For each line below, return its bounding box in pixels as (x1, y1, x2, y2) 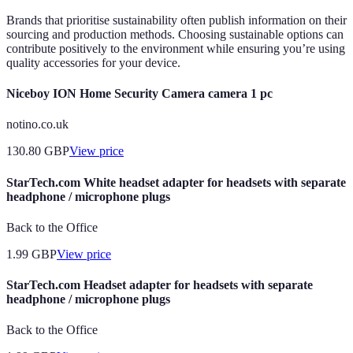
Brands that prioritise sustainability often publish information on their (6, 13, 347, 27)
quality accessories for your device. (6, 55, 180, 69)
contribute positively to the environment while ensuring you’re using (6, 41, 345, 55)
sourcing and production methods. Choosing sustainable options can (6, 27, 344, 41)
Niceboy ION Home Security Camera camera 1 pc (6, 87, 273, 101)
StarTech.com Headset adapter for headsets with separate (6, 278, 313, 292)
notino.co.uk (6, 117, 69, 132)
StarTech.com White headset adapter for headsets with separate (6, 175, 346, 189)
